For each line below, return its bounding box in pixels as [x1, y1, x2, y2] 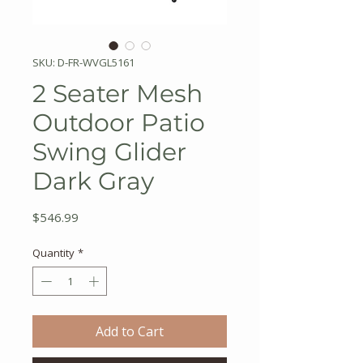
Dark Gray [32, 166, 154, 196]
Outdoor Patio [32, 108, 205, 138]
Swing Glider [32, 137, 186, 167]
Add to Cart [96, 322, 164, 340]
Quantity [32, 246, 75, 260]
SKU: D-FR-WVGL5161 [32, 55, 135, 70]
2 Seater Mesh [32, 79, 203, 109]
